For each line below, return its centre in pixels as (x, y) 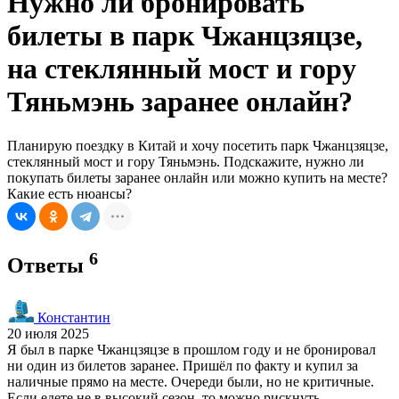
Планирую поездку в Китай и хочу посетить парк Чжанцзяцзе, (198, 145)
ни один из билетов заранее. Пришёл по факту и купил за (183, 365)
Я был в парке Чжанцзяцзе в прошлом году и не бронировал (191, 349)
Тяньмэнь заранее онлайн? (180, 102)
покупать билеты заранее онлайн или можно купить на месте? (197, 177)
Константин (72, 317)
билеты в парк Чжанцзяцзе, (185, 36)
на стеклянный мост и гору (182, 69)
